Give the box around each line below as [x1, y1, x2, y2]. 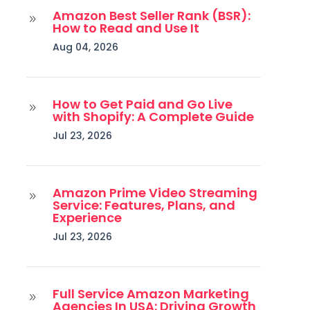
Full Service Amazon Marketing [52, 284, 249, 302]
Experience [52, 208, 122, 226]
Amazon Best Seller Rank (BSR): [52, 6, 250, 24]
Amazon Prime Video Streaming [52, 183, 257, 201]
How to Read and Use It [52, 19, 199, 37]
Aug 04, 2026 [52, 39, 118, 54]
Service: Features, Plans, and [52, 196, 235, 214]
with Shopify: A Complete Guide [52, 107, 254, 125]
